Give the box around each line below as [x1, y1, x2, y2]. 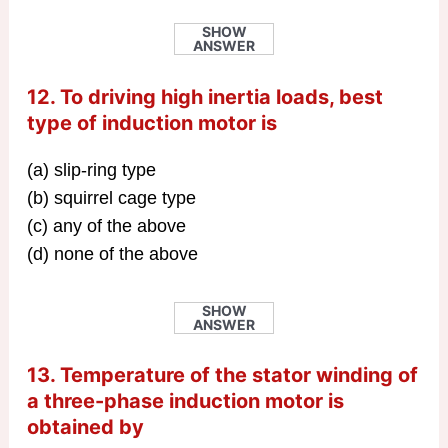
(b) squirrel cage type [26, 187, 196, 208]
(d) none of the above [26, 243, 198, 264]
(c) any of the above [26, 215, 186, 236]
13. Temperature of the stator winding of [26, 363, 418, 388]
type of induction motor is [26, 110, 277, 135]
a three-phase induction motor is [26, 389, 344, 414]
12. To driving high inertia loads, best [26, 84, 383, 109]
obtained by [26, 415, 144, 440]
